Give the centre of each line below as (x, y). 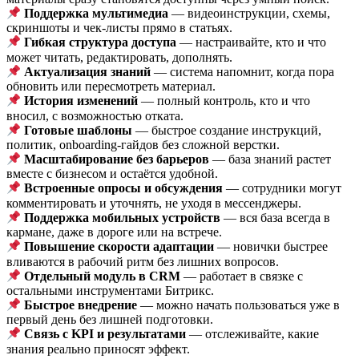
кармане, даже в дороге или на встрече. (114, 232)
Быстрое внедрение (81, 305)
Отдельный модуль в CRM (103, 276)
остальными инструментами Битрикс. (110, 290)
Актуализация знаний (88, 72)
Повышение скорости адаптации (119, 247)
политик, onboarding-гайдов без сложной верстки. (143, 144)
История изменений (81, 101)
